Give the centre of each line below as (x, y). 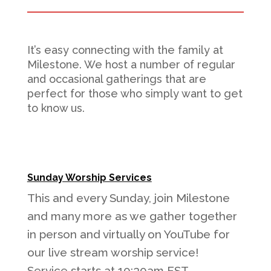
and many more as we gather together (132, 216)
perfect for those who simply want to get (135, 93)
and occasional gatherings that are (116, 79)
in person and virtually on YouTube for (128, 234)
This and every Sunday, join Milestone (128, 198)
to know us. (56, 108)
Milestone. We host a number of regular (131, 64)
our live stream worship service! (113, 252)
